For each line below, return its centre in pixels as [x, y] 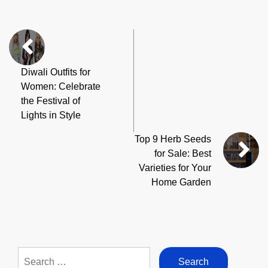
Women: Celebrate [61, 87]
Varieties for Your [175, 168]
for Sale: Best [183, 154]
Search [33, 254]
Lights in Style [51, 115]
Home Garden [181, 182]
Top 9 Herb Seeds [173, 139]
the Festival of [51, 101]
